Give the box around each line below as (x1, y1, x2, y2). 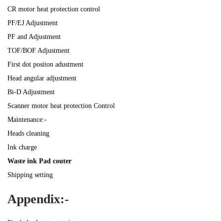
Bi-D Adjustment (7, 88, 55, 96)
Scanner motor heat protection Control (7, 102, 115, 110)
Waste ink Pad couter (7, 157, 72, 165)
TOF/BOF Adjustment (7, 47, 70, 54)
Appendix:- (7, 192, 69, 206)
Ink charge (7, 144, 37, 151)
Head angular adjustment (7, 74, 76, 82)
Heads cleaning (7, 130, 49, 137)
